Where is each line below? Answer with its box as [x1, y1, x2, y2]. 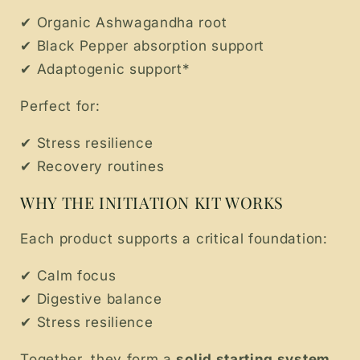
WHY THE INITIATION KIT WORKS [20, 190, 284, 213]
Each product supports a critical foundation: [20, 229, 328, 247]
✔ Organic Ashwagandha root [20, 13, 227, 31]
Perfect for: [20, 97, 100, 115]
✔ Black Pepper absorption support [20, 36, 265, 54]
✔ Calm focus [20, 267, 117, 284]
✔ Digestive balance [20, 290, 162, 308]
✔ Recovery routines [20, 157, 165, 175]
